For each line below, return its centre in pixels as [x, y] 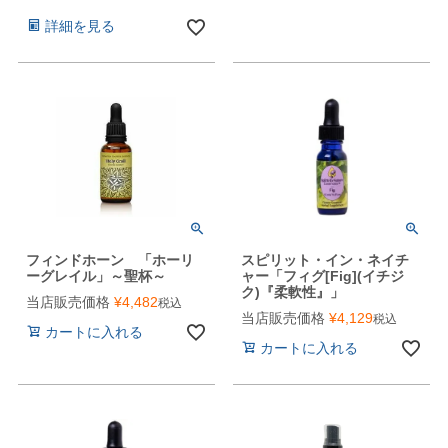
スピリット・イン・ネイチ [324, 259]
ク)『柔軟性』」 [292, 291]
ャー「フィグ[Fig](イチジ [322, 275]
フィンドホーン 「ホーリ [109, 259]
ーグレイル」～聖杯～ [95, 275]
